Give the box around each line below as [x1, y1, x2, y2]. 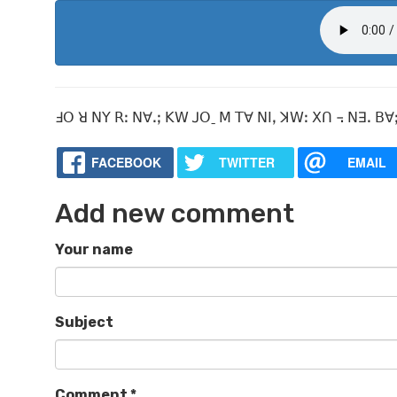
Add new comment [55, 198, 294, 230]
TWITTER [218, 153, 275, 172]
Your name [55, 241, 133, 259]
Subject [55, 314, 113, 331]
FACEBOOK [90, 153, 161, 172]
